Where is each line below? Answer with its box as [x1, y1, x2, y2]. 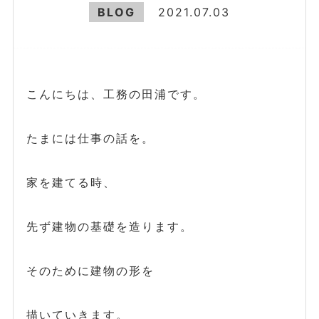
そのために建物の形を [26, 263, 155, 278]
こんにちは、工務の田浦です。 [26, 86, 206, 101]
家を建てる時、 [26, 174, 116, 189]
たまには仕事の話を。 [26, 130, 155, 145]
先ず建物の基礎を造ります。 [26, 219, 193, 234]
